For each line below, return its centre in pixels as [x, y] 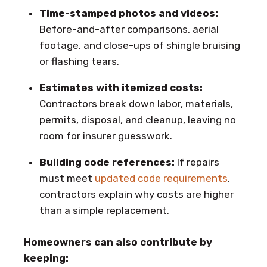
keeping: [46, 258]
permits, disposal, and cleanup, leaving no [137, 120]
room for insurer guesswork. [105, 136]
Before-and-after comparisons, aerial [129, 30]
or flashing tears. [79, 62]
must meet [66, 178]
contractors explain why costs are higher [136, 195]
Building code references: [107, 162]
